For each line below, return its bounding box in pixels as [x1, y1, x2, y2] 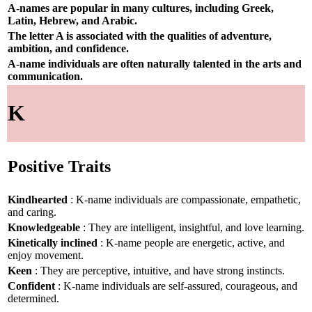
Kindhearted [8, 193, 68, 205]
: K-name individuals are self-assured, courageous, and [55, 279, 297, 292]
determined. [8, 292, 59, 304]
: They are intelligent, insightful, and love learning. [80, 221, 304, 233]
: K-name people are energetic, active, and [97, 236, 285, 249]
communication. [8, 70, 83, 82]
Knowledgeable [8, 221, 80, 233]
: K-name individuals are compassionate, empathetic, [68, 193, 301, 205]
